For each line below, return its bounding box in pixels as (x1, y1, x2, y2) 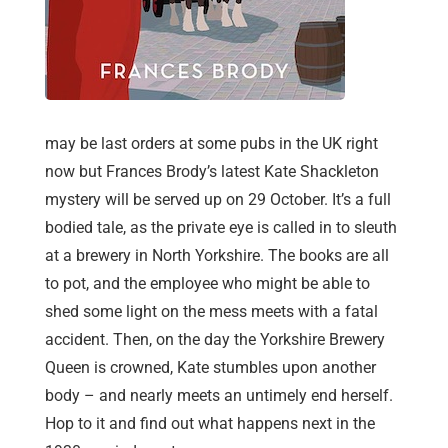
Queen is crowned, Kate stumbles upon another (45, 358, 376, 378)
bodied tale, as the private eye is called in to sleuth (45, 218, 397, 238)
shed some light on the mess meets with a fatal (45, 302, 378, 322)
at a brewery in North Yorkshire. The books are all (45, 246, 389, 266)
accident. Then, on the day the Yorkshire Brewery (45, 330, 385, 350)
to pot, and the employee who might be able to (45, 274, 370, 294)
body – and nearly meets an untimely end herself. (45, 386, 393, 406)
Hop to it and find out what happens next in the (45, 414, 375, 434)
